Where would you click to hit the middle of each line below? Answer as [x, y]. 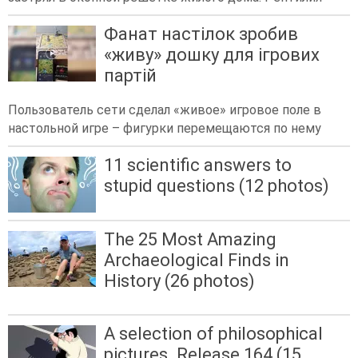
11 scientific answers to [198, 165]
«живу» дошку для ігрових [212, 55]
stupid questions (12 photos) [217, 186]
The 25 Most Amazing [190, 239]
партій [130, 76]
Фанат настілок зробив [201, 34]
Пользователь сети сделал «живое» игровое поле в [165, 110]
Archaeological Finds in [197, 260]
